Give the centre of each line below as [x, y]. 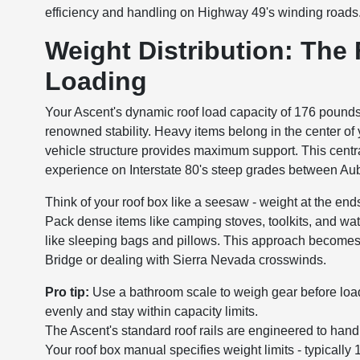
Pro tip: [67, 292]
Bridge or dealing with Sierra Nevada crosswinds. [186, 260]
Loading [96, 81]
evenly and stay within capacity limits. [152, 311]
